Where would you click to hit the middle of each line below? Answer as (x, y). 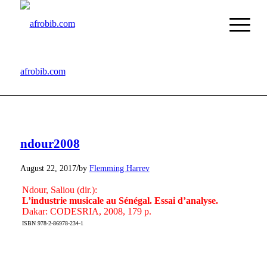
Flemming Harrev (119, 168)
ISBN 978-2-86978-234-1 (52, 223)
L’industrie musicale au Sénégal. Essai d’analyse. (120, 200)
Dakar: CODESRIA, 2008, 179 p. (86, 211)
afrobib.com (43, 71)
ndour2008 (50, 144)
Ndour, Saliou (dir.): (59, 190)
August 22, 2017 (48, 168)
